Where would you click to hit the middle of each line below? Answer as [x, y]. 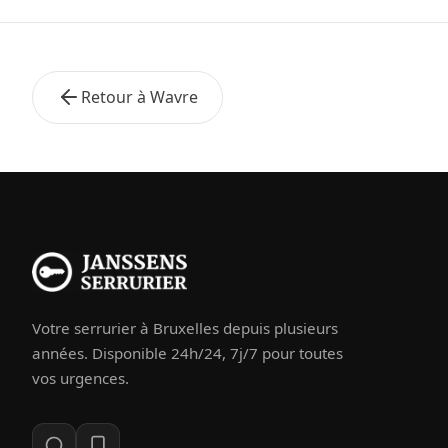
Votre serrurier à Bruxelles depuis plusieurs [185, 327]
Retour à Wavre [139, 96]
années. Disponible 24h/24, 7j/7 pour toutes [187, 352]
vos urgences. [80, 377]
